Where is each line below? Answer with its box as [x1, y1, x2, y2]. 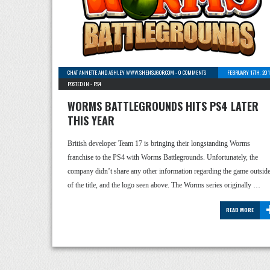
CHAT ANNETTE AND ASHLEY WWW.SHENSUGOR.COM [67, 68, 174, 77]
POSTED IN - [67, 80, 93, 88]
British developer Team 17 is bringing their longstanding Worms [67, 139, 250, 148]
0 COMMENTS [178, 68, 206, 77]
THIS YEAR [67, 113, 115, 128]
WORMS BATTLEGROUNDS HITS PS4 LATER [67, 98, 259, 114]
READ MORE [226, 206, 254, 214]
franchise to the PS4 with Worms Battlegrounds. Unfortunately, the [67, 153, 258, 162]
